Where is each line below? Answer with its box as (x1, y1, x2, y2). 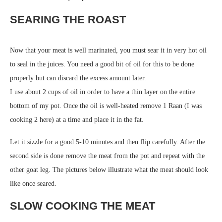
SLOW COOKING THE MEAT (10, 200, 155, 212)
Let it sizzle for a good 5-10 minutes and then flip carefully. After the (10, 138, 205, 146)
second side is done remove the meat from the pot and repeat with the (10, 152, 205, 160)
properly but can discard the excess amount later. (10, 74, 146, 82)
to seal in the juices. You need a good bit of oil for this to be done (10, 60, 194, 68)
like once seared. (10, 180, 56, 187)
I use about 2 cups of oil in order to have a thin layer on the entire (10, 88, 195, 96)
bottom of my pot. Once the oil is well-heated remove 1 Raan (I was (10, 102, 202, 110)
